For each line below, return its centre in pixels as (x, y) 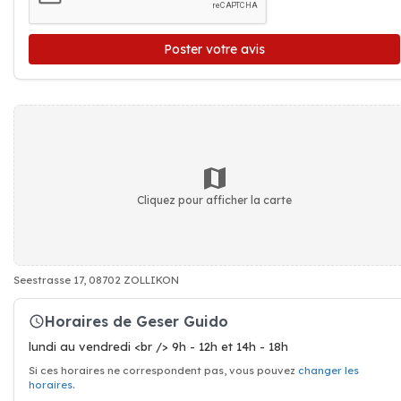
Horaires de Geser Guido (137, 321)
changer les (328, 371)
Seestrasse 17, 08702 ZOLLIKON (96, 280)
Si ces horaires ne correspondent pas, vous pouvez (163, 371)
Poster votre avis (214, 49)
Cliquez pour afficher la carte (214, 200)
